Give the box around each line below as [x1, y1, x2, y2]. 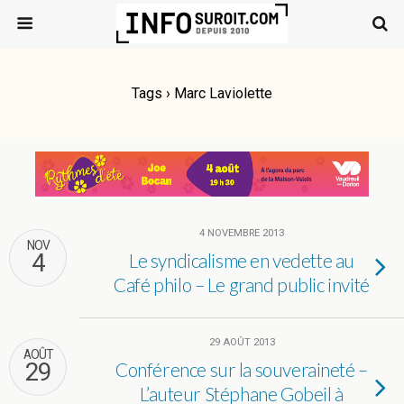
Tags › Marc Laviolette [132, 85, 272, 102]
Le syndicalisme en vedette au [129, 249, 354, 271]
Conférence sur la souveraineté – [115, 358, 368, 381]
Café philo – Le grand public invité [114, 273, 370, 296]
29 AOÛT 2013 [208, 336, 275, 348]
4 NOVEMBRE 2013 [199, 227, 284, 239]
